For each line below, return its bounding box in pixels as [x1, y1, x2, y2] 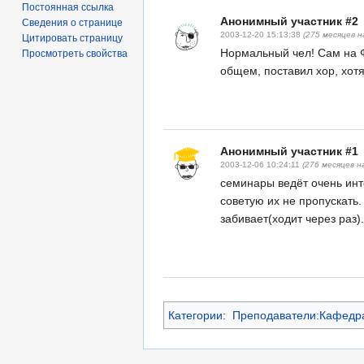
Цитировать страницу [22, 32, 123, 44]
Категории [168, 308, 223, 322]
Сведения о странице [22, 16, 123, 28]
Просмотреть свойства [22, 47, 128, 59]
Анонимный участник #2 [220, 14, 358, 28]
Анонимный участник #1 [220, 144, 358, 158]
